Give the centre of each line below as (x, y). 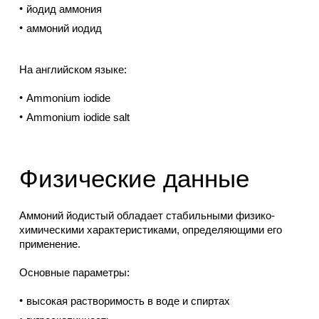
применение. (49, 244)
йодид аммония (64, 9)
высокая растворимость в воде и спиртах (128, 301)
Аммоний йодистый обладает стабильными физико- (147, 216)
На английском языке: (73, 70)
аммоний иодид (64, 28)
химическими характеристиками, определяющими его (150, 230)
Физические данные (134, 179)
